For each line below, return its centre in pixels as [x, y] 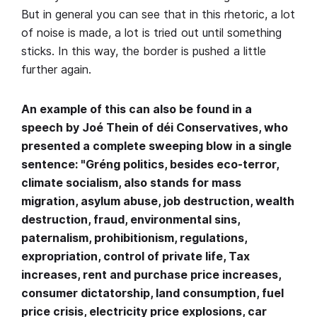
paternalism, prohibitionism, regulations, [134, 238]
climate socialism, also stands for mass [131, 183]
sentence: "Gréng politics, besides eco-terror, [150, 165]
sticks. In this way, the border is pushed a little [144, 51]
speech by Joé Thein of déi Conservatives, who [155, 128]
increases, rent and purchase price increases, [151, 275]
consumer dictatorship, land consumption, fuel [152, 293]
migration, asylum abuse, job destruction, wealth [158, 201]
